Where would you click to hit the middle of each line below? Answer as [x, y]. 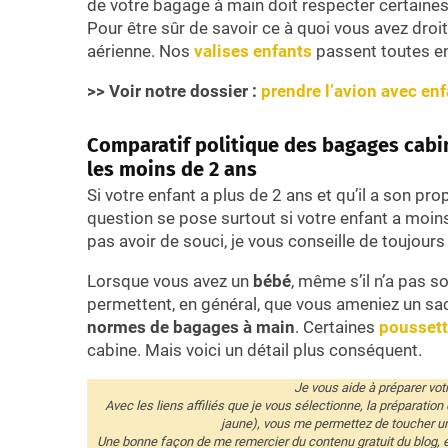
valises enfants [253, 50]
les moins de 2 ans [172, 168]
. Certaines [335, 326]
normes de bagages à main [191, 326]
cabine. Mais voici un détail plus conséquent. [254, 349]
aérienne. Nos [140, 50]
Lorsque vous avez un [170, 280]
